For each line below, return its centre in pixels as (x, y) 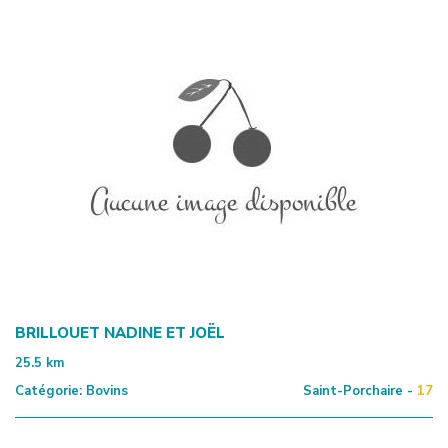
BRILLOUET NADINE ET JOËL (120, 332)
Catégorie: (48, 390)
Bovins (105, 390)
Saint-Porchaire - (358, 390)
